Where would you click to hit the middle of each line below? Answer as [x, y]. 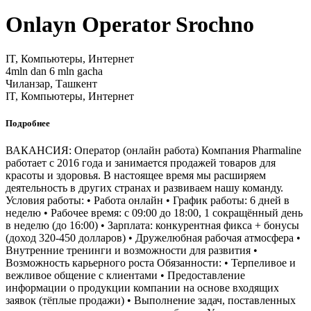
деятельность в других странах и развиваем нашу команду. [144, 188]
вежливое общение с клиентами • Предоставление [125, 276]
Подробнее [28, 124]
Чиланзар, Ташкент [51, 83]
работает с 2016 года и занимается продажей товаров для [141, 163]
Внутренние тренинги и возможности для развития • [132, 251]
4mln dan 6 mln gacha [54, 71]
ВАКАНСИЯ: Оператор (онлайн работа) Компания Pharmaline [153, 151]
